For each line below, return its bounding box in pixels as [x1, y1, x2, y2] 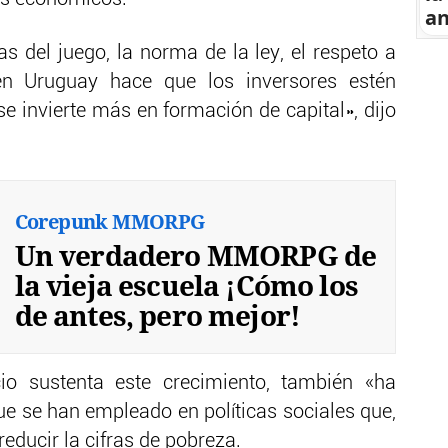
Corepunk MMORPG [14, 207, 205, 235]
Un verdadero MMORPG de [14, 235, 377, 274]
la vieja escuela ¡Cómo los [14, 265, 358, 304]
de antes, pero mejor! [14, 295, 301, 334]
